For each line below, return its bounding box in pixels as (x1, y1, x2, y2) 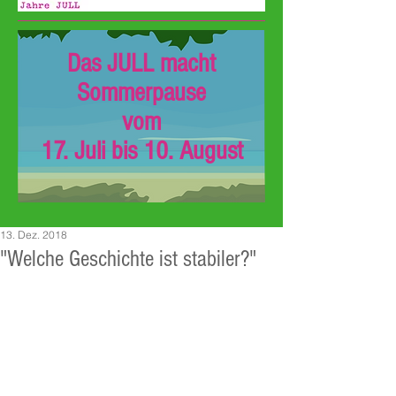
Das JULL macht (67, 49, 216, 79)
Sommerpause (77, 78, 206, 108)
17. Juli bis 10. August (40, 136, 243, 166)
